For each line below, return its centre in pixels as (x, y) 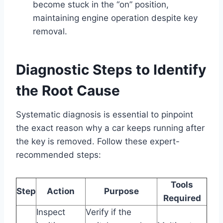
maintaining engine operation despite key (115, 18)
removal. (50, 31)
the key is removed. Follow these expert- (98, 141)
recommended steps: (58, 155)
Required (182, 198)
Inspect (51, 212)
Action (61, 191)
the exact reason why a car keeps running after (110, 128)
